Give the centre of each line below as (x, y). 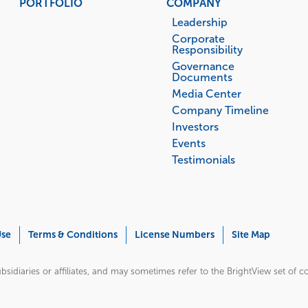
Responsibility (207, 50)
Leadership (199, 23)
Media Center (206, 94)
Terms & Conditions (73, 235)
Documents (202, 78)
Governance (203, 67)
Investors (195, 127)
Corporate (198, 39)
